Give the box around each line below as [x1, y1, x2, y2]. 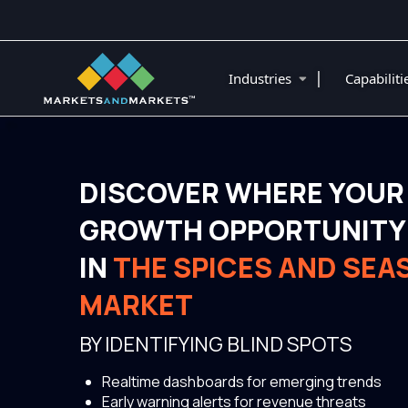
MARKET [79, 286, 193, 324]
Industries [229, 69, 295, 87]
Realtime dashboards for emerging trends [102, 372, 382, 393]
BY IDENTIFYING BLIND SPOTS [79, 331, 352, 359]
